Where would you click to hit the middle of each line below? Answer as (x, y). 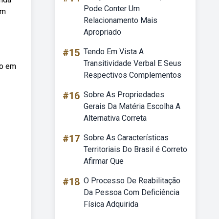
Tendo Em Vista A (114, 52)
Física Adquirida (111, 204)
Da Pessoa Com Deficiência (131, 192)
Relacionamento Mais (120, 20)
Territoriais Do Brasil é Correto (135, 149)
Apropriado (102, 32)
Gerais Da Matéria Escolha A (132, 106)
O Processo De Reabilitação (132, 181)
